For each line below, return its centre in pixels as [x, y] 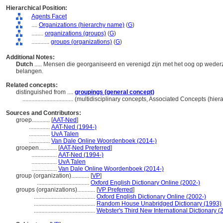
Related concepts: [32, 85]
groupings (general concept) [114, 92]
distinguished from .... [45, 92]
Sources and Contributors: [44, 113]
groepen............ [37, 148]
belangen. [30, 71]
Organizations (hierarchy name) [82, 25]
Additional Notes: [30, 57]
